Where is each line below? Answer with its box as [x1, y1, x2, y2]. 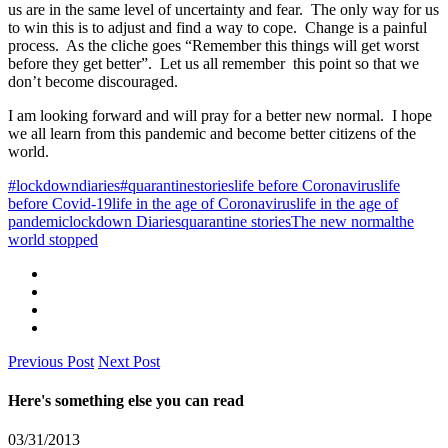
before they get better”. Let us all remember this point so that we [8, 54, 419, 72]
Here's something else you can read [8, 392, 244, 410]
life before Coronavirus [234, 176, 380, 194]
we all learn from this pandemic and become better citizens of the [8, 124, 416, 142]
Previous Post [8, 352, 94, 370]
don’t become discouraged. [8, 72, 178, 90]
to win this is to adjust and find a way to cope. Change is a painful [8, 18, 427, 36]
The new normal [291, 212, 395, 230]
